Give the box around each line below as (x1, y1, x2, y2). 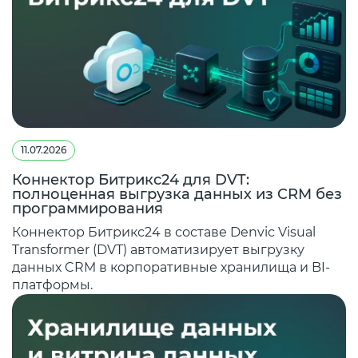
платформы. (12, 277, 93, 293)
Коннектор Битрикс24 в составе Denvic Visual (12, 225, 316, 241)
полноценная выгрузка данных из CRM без (12, 185, 342, 204)
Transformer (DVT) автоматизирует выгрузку (12, 242, 304, 258)
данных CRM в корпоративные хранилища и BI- (12, 260, 330, 276)
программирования (12, 200, 163, 218)
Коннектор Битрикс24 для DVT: (12, 171, 249, 189)
